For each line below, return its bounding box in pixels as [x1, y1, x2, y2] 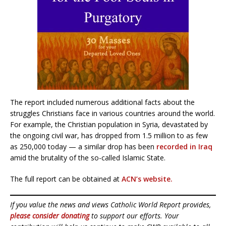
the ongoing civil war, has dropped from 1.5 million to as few [10, 130, 208, 140]
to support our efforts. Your [89, 210, 179, 220]
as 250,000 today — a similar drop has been [10, 141, 156, 151]
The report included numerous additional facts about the [10, 97, 195, 107]
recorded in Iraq [156, 141, 212, 151]
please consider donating [10, 210, 89, 220]
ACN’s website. [122, 174, 173, 184]
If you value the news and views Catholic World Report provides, [10, 199, 211, 209]
